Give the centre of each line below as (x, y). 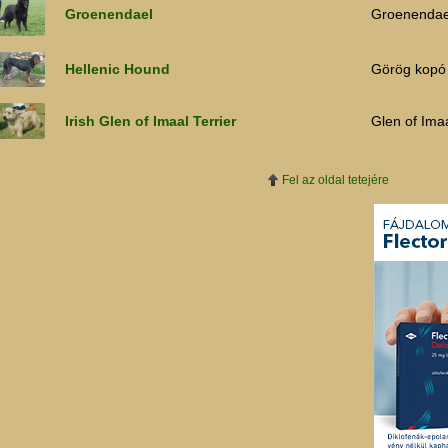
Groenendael (109, 14)
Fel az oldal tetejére (335, 180)
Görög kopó (408, 69)
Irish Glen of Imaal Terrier (150, 121)
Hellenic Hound (117, 69)
